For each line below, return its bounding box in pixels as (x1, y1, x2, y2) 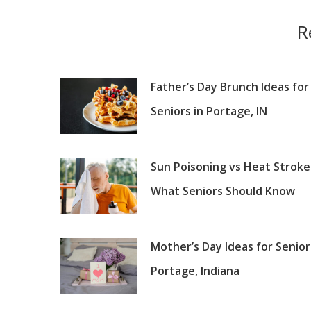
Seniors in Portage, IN (151, 103, 267, 119)
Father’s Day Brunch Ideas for (151, 78, 309, 94)
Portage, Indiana (151, 262, 239, 278)
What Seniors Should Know (151, 183, 295, 199)
